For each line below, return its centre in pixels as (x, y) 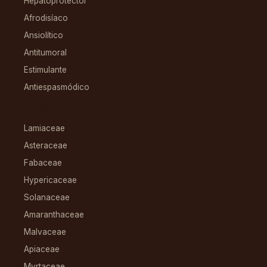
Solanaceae (47, 198)
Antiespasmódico (57, 87)
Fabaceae (43, 163)
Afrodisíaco (46, 18)
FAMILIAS (44, 112)
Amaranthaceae (54, 215)
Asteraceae (46, 146)
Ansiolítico (44, 35)
